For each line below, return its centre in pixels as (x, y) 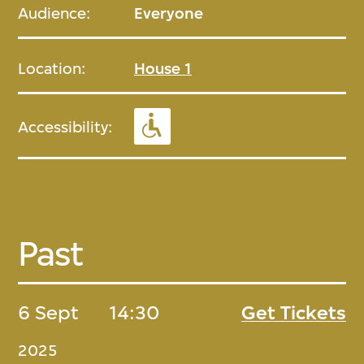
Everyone (169, 13)
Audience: (54, 13)
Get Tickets (293, 312)
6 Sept (49, 312)
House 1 (163, 68)
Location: (52, 68)
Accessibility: (65, 127)
